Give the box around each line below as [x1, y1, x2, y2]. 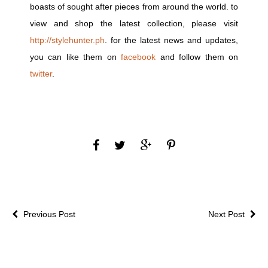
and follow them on [156, 51, 239, 62]
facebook [121, 51, 156, 62]
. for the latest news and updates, [105, 35, 238, 45]
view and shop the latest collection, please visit [30, 18, 238, 28]
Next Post [208, 209, 247, 219]
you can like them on [30, 51, 121, 62]
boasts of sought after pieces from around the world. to [30, 1, 238, 11]
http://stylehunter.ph [30, 35, 105, 45]
